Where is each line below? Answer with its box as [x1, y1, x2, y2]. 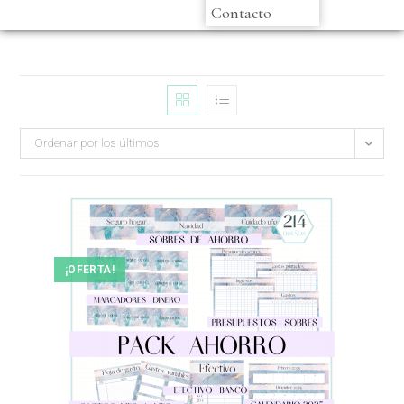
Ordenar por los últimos [34, 136, 161, 150]
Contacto [211, 3, 271, 23]
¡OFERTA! [64, 263, 115, 276]
